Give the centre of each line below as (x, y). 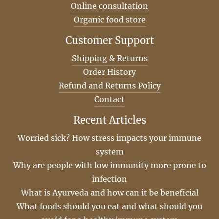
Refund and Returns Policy (109, 86)
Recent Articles (109, 120)
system (109, 152)
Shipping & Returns (109, 58)
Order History (109, 72)
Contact (109, 99)
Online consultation (109, 6)
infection (109, 179)
